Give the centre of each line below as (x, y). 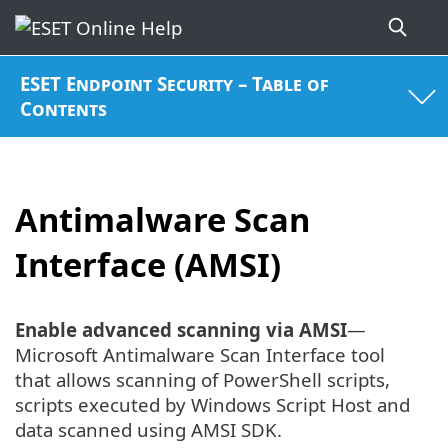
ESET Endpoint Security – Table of (175, 84)
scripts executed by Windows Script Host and (212, 405)
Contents (64, 109)
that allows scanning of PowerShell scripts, (202, 380)
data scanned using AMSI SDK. (148, 430)
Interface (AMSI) (148, 264)
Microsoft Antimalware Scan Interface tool (200, 355)
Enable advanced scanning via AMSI (181, 330)
